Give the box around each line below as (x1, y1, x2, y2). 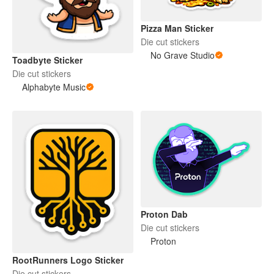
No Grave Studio (150, 49, 215, 62)
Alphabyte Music (22, 80, 86, 93)
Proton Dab (141, 207, 188, 220)
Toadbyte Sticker (12, 53, 83, 66)
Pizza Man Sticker (141, 22, 213, 35)
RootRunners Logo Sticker (12, 253, 124, 266)
